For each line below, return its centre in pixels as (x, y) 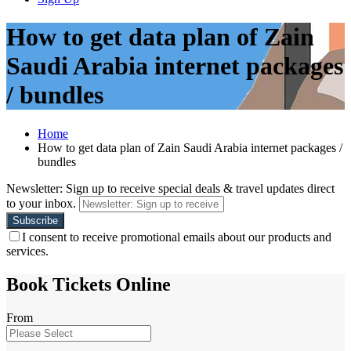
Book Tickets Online (89, 284)
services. (27, 251)
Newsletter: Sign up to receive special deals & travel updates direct (170, 188)
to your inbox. (41, 203)
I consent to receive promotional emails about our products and (177, 237)
